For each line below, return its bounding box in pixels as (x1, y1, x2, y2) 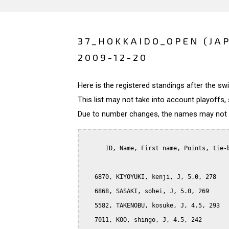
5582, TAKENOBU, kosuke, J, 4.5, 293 (84, 201, 220, 209)
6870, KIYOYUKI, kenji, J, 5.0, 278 (84, 173, 216, 180)
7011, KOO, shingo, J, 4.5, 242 (84, 216, 202, 223)
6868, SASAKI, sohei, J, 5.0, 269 (84, 187, 209, 195)
